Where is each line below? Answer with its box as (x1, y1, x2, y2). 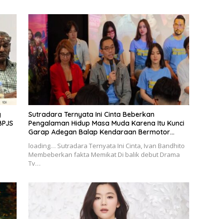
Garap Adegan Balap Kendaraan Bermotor (28, 127, 170, 136)
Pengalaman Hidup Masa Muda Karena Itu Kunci (28, 118, 184, 128)
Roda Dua (28, 136, 61, 145)
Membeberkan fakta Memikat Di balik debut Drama (28, 150, 180, 159)
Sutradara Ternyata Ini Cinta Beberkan (28, 109, 154, 119)
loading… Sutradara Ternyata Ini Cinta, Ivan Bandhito (28, 141, 185, 150)
